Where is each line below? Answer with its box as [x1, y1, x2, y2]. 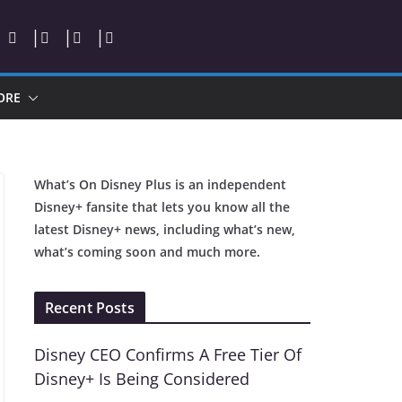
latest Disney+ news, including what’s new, [33, 221, 295, 238]
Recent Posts [44, 298, 135, 318]
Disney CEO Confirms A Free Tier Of [33, 344, 301, 365]
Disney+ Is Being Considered [33, 368, 249, 389]
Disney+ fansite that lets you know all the [33, 198, 290, 215]
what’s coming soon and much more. [33, 243, 260, 260]
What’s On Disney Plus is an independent [33, 176, 286, 193]
